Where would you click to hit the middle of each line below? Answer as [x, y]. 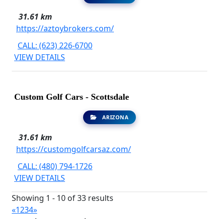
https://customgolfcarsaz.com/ [74, 149]
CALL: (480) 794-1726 [55, 166]
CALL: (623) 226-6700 [55, 46]
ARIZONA [115, 117]
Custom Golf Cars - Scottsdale [72, 97]
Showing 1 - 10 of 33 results [63, 198]
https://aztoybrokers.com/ [65, 29]
